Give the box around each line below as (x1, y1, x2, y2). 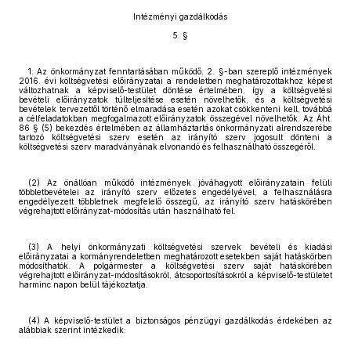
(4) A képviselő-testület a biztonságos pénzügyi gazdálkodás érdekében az (28, 316, 332, 325)
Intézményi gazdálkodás (133, 12, 227, 21)
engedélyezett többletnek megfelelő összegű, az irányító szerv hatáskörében (19, 197, 332, 206)
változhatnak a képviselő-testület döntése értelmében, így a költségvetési (19, 85, 332, 95)
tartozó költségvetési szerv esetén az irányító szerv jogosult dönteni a (19, 132, 332, 142)
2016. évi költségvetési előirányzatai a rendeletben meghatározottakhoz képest (19, 76, 332, 85)
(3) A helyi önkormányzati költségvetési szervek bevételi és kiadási (28, 242, 332, 251)
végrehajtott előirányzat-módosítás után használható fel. (19, 206, 236, 215)
